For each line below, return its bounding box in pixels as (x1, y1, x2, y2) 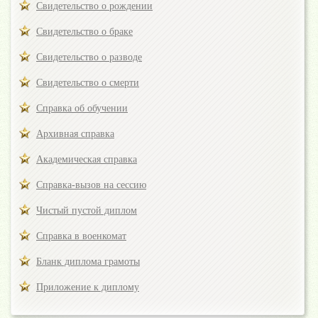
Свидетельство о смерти (36, 77, 139, 89)
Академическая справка (36, 154, 137, 165)
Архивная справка (36, 128, 114, 140)
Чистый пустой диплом (36, 205, 137, 216)
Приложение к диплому (36, 282, 139, 293)
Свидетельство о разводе (36, 52, 142, 63)
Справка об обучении (36, 103, 128, 114)
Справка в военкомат (36, 231, 126, 242)
